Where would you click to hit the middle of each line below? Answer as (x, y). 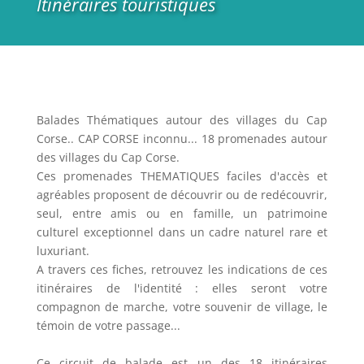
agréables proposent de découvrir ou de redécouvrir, (182, 194)
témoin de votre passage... (108, 325)
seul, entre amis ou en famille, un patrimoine (182, 213)
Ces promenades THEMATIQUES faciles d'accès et (182, 175)
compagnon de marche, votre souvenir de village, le (182, 306)
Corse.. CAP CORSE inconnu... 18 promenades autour (182, 138)
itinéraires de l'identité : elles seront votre (182, 288)
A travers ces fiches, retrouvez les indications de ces (182, 269)
